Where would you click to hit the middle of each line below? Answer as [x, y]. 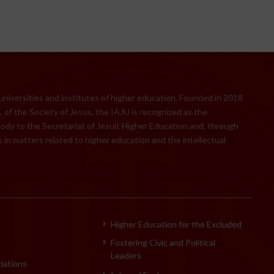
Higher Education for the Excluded [176, 224]
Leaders [126, 255]
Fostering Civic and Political [163, 242]
